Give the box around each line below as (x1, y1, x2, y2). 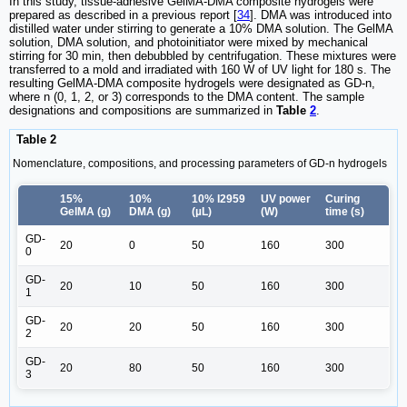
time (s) (325, 205, 364, 219)
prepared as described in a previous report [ (9, 7, 237, 22)
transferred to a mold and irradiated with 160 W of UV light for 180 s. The (9, 62, 391, 76)
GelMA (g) (60, 205, 111, 219)
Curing (325, 193, 360, 206)
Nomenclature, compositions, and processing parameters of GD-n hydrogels (13, 157, 387, 171)
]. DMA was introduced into (250, 7, 392, 22)
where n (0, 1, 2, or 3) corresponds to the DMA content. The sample (9, 89, 364, 104)
